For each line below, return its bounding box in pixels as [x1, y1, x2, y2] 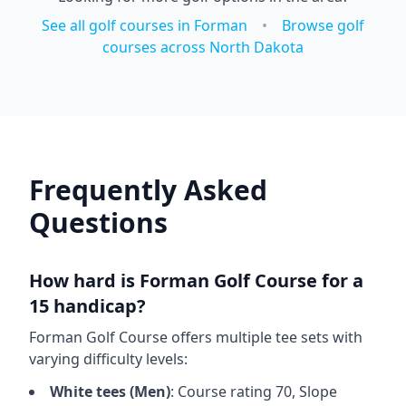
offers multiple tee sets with [168, 327, 362, 347]
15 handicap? [29, 294, 146, 318]
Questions [29, 204, 168, 241]
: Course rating [170, 382, 275, 401]
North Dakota [209, 37, 304, 57]
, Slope [292, 382, 337, 401]
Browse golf [282, 15, 364, 35]
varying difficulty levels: [29, 349, 188, 369]
